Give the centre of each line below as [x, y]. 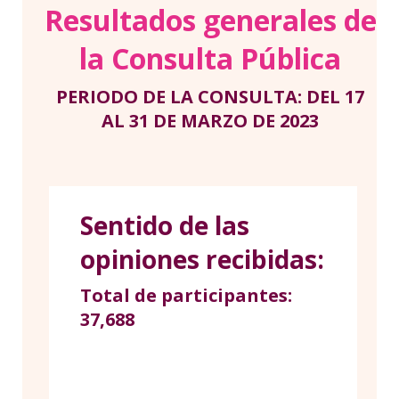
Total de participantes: [186, 296]
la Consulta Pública [210, 59]
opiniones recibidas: [202, 260]
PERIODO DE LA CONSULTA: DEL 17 [210, 97]
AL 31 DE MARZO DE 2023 [210, 121]
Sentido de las [165, 226]
